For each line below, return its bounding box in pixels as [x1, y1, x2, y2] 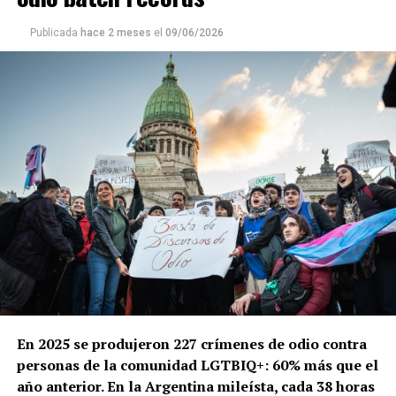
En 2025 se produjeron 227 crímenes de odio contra [16, 333, 367, 354]
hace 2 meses [80, 27, 151, 40]
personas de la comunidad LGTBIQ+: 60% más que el [16, 354, 378, 375]
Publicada [29, 27, 78, 40]
